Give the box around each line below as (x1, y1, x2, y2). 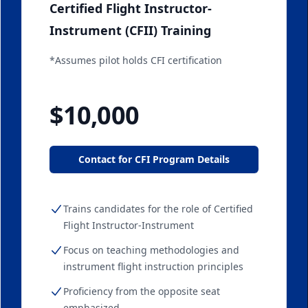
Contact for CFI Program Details (78, 153, 230, 166)
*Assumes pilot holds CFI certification (49, 54, 222, 67)
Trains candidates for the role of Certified (63, 202, 253, 215)
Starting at (49, 90, 93, 102)
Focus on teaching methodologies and (63, 243, 239, 256)
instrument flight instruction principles (63, 260, 243, 273)
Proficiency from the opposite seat (63, 285, 220, 298)
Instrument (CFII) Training (49, 22, 211, 38)
